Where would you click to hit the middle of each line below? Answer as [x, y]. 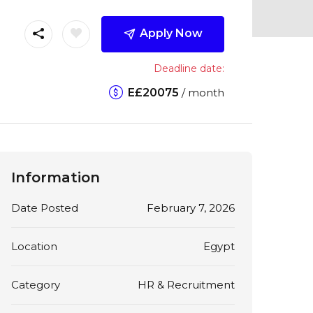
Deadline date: [189, 68]
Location [34, 246]
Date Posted [45, 208]
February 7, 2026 [190, 208]
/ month [201, 92]
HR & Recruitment [186, 284]
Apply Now [171, 33]
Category [36, 284]
